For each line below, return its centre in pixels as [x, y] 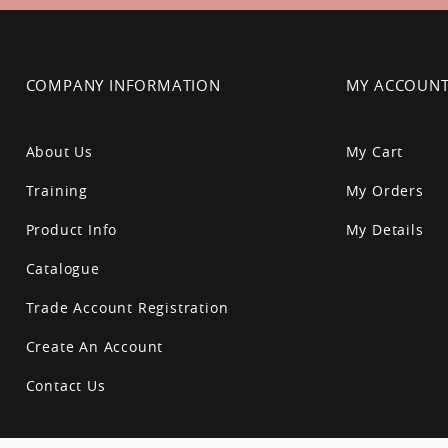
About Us [59, 151]
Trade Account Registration [127, 307]
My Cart [374, 151]
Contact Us [65, 385]
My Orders [384, 190]
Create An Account [94, 346]
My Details [384, 229]
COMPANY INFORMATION [123, 84]
